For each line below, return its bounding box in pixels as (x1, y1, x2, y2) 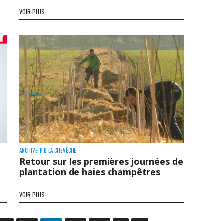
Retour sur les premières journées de (19, 155, 183, 167)
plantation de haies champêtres (19, 165, 160, 178)
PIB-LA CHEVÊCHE (39, 146, 76, 154)
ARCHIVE (19, 146, 37, 154)
